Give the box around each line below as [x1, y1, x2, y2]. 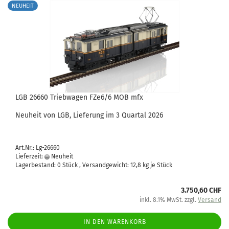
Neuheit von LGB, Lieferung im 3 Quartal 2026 [15, 111, 163, 120]
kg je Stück [141, 162, 172, 169]
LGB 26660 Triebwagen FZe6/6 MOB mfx [15, 93, 143, 102]
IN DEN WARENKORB [83, 218, 146, 225]
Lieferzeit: [15, 153, 44, 160]
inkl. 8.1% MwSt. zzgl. [140, 196, 198, 203]
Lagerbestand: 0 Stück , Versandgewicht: [15, 162, 130, 169]
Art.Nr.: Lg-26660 [15, 144, 60, 151]
